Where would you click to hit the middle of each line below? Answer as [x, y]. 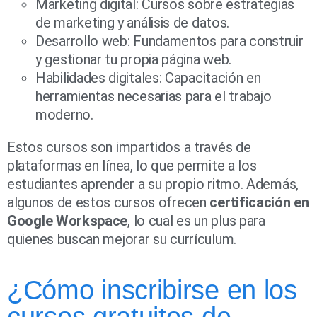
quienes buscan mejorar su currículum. [122, 240]
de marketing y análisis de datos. [133, 23]
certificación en [259, 203]
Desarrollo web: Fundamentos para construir [169, 41]
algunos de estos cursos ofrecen [109, 203]
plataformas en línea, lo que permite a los [132, 166]
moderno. [64, 115]
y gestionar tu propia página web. [134, 60]
